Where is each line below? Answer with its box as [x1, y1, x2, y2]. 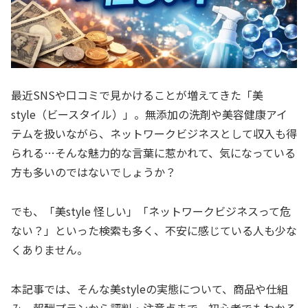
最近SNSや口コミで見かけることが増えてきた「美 [11, 87, 263, 104]
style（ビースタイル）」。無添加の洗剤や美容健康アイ [11, 106, 287, 123]
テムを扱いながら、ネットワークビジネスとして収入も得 [11, 125, 297, 142]
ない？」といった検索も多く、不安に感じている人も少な [11, 222, 297, 239]
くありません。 [11, 241, 88, 258]
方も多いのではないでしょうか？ [11, 164, 176, 181]
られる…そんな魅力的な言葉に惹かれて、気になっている [11, 144, 296, 162]
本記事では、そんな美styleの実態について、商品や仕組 [11, 280, 288, 297]
